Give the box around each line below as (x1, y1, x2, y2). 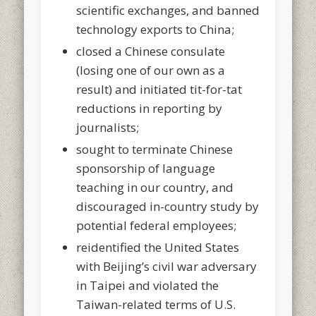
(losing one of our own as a (76, 61, 226, 78)
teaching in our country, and (76, 178, 234, 195)
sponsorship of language (76, 159, 216, 176)
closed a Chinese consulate (76, 42, 226, 59)
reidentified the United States (76, 238, 240, 255)
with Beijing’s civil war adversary (76, 257, 257, 274)
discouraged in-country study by (76, 197, 260, 214)
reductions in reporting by (76, 99, 223, 116)
